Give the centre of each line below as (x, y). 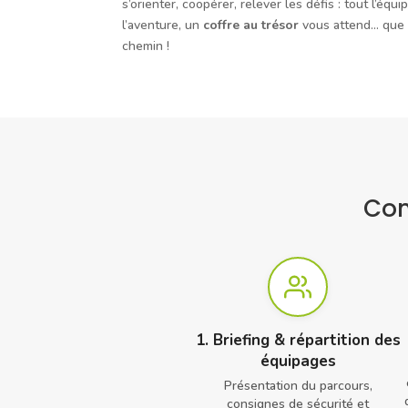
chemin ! (146, 46)
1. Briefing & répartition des (298, 340)
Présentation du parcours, (298, 385)
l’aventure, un (163, 25)
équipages (298, 361)
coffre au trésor (251, 25)
